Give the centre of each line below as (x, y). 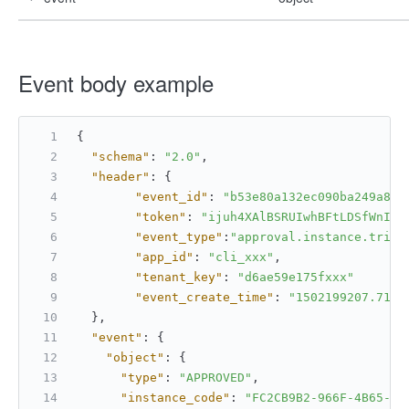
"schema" (121, 157)
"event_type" (179, 237)
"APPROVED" (215, 378)
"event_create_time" (204, 297)
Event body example (116, 83)
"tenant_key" (179, 277)
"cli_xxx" (241, 257)
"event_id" (172, 197)
